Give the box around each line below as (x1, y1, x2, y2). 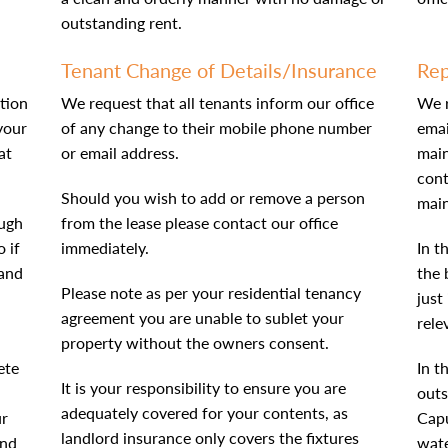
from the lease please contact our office (60, 213, 338, 232)
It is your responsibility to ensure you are (60, 378, 346, 397)
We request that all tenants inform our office (60, 93, 374, 112)
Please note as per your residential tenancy (60, 283, 361, 302)
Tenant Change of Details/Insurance (60, 58, 377, 82)
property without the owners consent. (60, 333, 329, 352)
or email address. (60, 143, 179, 162)
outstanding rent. (60, 13, 182, 32)
